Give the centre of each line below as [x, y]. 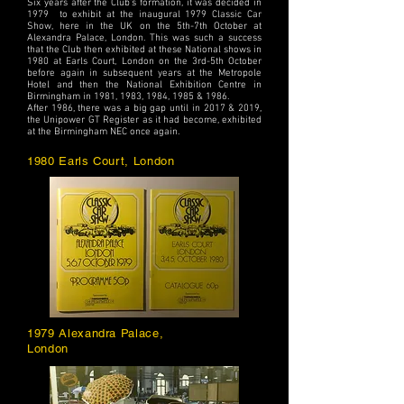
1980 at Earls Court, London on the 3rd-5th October [144, 62]
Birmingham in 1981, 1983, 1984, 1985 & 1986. [129, 97]
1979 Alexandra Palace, [96, 334]
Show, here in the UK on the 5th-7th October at [144, 27]
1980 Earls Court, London [101, 161]
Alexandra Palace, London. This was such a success [144, 39]
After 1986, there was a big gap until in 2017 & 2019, [144, 109]
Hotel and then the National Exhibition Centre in [144, 86]
